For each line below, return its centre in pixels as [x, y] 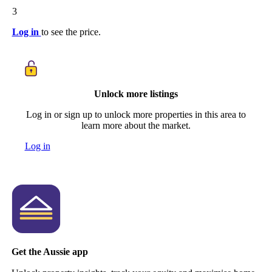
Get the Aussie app [49, 251]
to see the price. [71, 32]
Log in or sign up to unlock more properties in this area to [136, 115]
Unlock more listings [136, 94]
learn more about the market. [136, 126]
